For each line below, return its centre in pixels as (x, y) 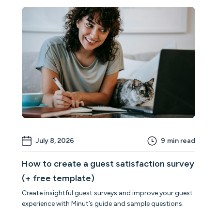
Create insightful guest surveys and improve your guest (108, 193)
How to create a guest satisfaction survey (108, 163)
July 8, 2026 (55, 140)
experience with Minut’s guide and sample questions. (103, 203)
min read (181, 140)
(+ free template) (58, 178)
